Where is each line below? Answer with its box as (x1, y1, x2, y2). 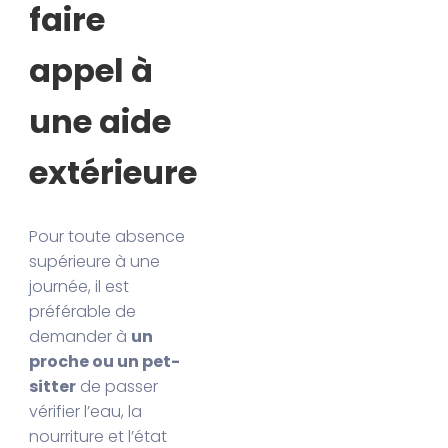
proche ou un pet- (29, 350, 181, 374)
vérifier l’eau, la (29, 400, 143, 424)
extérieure (29, 149, 198, 195)
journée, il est (29, 275, 130, 299)
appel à (29, 47, 154, 93)
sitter (29, 375, 77, 399)
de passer (76, 375, 159, 399)
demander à (29, 325, 132, 349)
